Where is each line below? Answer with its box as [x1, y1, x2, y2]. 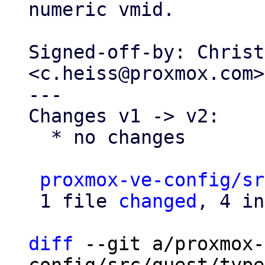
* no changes [28, 127, 51, 148]
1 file [40, 190, 118, 212]
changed [118, 190, 197, 212]
